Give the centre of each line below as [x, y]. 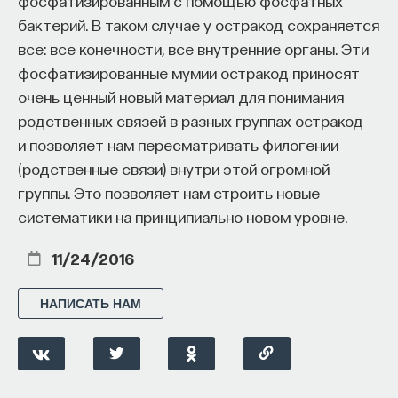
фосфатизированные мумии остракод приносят [189, 72]
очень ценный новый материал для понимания [181, 96]
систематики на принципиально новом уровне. [183, 216]
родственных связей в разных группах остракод [191, 120]
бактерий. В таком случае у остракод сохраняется [199, 24]
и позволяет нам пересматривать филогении [178, 144]
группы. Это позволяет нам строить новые [169, 192]
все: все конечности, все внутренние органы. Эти [193, 48]
